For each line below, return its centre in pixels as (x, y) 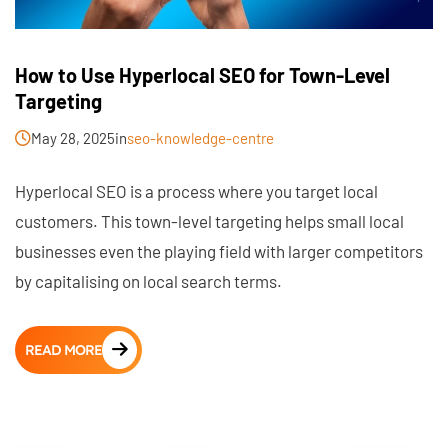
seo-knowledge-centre (200, 137)
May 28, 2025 (73, 137)
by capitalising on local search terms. (148, 280)
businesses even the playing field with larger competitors (219, 250)
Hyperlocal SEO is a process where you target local (196, 190)
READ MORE (63, 349)
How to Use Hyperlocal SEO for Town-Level (202, 74)
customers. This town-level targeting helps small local (209, 220)
